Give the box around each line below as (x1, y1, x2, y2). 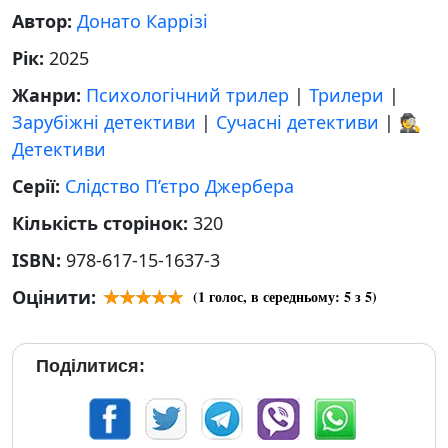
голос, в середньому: (205, 286, 344, 307)
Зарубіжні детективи (12, 110, 196, 134)
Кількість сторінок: (12, 211, 193, 235)
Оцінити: (12, 285, 96, 309)
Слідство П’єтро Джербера (65, 174, 294, 198)
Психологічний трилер (86, 83, 289, 107)
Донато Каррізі (77, 9, 208, 33)
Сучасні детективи (216, 110, 379, 134)
